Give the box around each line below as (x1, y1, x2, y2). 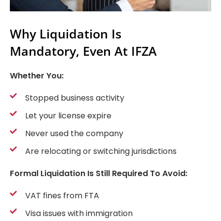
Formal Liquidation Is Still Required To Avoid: (10, 168, 187, 180)
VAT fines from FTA (25, 190, 99, 202)
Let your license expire (25, 110, 111, 122)
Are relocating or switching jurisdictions (25, 146, 177, 157)
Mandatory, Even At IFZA (10, 42, 157, 60)
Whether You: (10, 70, 64, 82)
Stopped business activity (25, 92, 124, 104)
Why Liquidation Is (10, 25, 121, 42)
